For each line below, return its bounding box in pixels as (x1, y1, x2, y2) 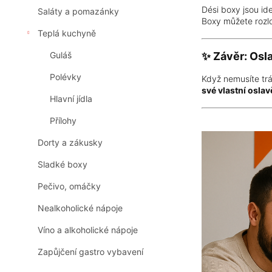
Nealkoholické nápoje (38, 203, 123, 214)
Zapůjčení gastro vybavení (38, 246, 143, 257)
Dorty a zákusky (38, 137, 103, 148)
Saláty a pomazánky (38, 6, 119, 17)
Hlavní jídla (50, 93, 92, 104)
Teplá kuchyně (38, 28, 96, 39)
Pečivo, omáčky (38, 181, 101, 192)
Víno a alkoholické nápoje (38, 225, 138, 236)
